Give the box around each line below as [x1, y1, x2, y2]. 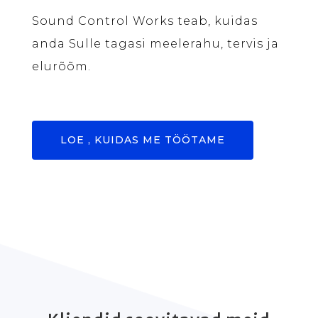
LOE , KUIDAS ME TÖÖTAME [60, 133, 225, 146]
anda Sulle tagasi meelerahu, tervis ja [31, 36, 279, 50]
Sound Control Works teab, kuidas [31, 13, 258, 28]
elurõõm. [31, 59, 91, 73]
